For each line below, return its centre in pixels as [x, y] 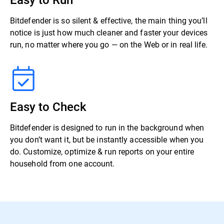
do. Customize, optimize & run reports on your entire [102, 151]
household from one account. [62, 163]
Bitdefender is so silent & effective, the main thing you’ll [109, 20]
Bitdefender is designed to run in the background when [107, 127]
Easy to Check [48, 107]
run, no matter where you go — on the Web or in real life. [109, 44]
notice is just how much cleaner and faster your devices [109, 32]
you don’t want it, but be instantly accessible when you [107, 139]
